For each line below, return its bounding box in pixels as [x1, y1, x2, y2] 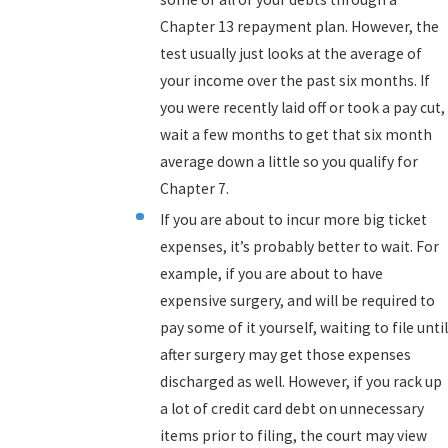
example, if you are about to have [159, 263, 383, 283]
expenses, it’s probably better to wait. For [159, 236, 439, 256]
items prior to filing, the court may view [159, 425, 427, 445]
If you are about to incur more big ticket [159, 209, 427, 229]
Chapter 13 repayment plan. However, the [159, 17, 439, 37]
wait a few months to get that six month [159, 125, 432, 145]
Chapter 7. [159, 179, 229, 199]
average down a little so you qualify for [159, 152, 418, 172]
